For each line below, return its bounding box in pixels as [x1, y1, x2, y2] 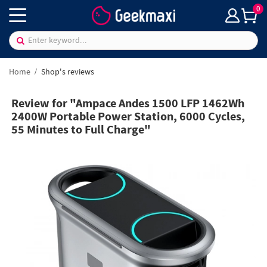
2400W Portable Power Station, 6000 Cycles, [11, 109, 246, 126]
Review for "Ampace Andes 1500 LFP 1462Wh [11, 96, 245, 113]
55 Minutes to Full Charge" [11, 122, 151, 139]
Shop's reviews [39, 66, 94, 78]
